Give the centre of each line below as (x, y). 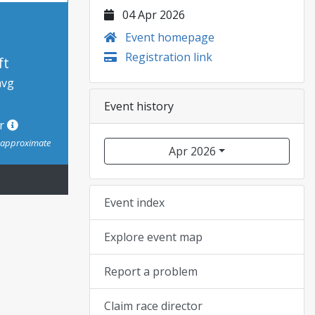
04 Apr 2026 (152, 15)
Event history (139, 106)
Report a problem (151, 271)
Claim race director (153, 306)
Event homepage (168, 37)
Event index (134, 202)
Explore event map (153, 237)
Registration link (167, 57)
